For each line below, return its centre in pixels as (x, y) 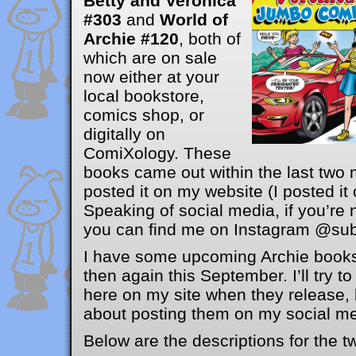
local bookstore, (144, 96)
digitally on (124, 134)
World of (194, 19)
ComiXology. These (157, 153)
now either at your (151, 77)
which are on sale (150, 58)
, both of (210, 39)
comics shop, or (144, 115)
